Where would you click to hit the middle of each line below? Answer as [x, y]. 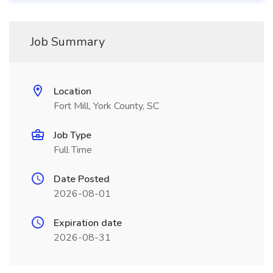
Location [73, 91]
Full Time [73, 150]
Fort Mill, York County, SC [106, 106]
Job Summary [68, 42]
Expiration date [88, 223]
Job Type [73, 135]
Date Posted [82, 179]
